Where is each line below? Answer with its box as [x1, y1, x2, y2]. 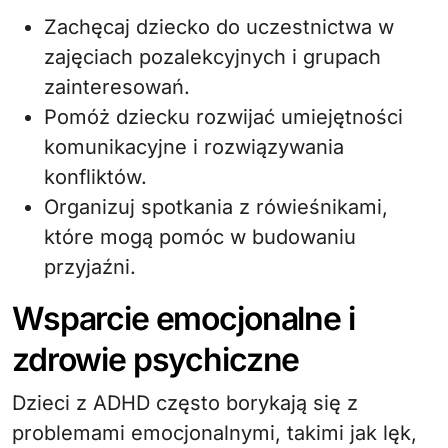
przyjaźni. [44, 254, 136, 279]
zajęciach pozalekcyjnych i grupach [44, 44, 381, 69]
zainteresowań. [44, 74, 190, 99]
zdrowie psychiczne [12, 339, 300, 379]
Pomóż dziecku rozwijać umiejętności [44, 104, 403, 129]
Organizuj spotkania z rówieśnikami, [44, 194, 388, 219]
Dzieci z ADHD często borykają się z [12, 390, 358, 415]
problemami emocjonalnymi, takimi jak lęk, [12, 420, 417, 445]
